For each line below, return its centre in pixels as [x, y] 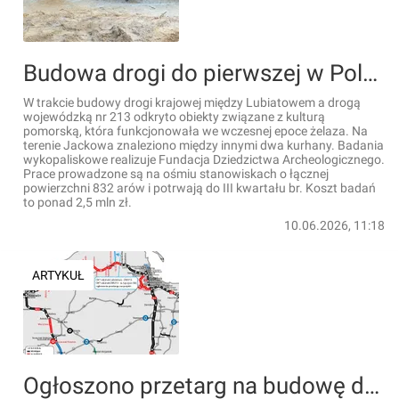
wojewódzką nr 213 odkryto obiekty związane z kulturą [174, 117]
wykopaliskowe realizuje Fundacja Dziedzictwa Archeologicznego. [204, 159]
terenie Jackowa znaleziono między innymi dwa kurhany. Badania [204, 145]
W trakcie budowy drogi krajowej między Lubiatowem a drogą [192, 102]
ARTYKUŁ [58, 275]
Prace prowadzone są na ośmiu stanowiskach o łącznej [176, 174]
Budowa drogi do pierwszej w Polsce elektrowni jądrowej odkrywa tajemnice [370, 73]
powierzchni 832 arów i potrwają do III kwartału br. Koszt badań [199, 188]
